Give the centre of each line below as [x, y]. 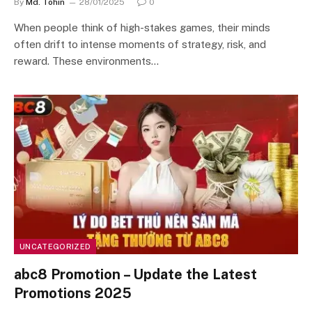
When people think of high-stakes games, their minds [142, 27]
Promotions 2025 [73, 293]
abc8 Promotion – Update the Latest [135, 274]
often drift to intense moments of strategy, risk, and [140, 44]
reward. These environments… [86, 61]
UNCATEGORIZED [55, 247]
